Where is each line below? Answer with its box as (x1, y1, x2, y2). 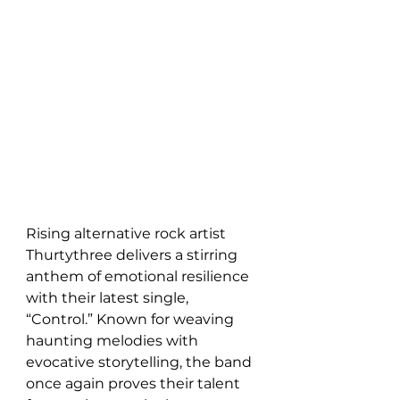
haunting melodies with (26, 332, 202, 349)
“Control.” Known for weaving (26, 311, 237, 328)
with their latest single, (26, 289, 192, 306)
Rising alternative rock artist (26, 225, 229, 242)
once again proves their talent (26, 375, 244, 392)
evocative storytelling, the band (26, 354, 255, 371)
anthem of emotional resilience (26, 268, 253, 285)
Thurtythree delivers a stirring (26, 246, 241, 263)
